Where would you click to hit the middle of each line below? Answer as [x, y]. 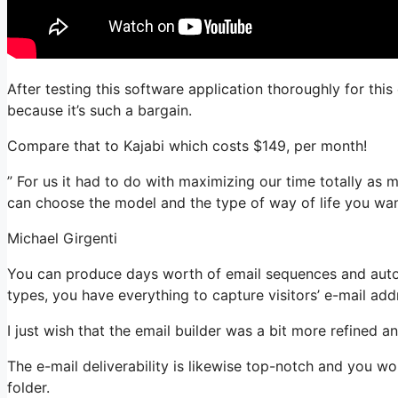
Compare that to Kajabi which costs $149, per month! [187, 146]
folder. [28, 387]
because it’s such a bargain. [99, 110]
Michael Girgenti [62, 238]
